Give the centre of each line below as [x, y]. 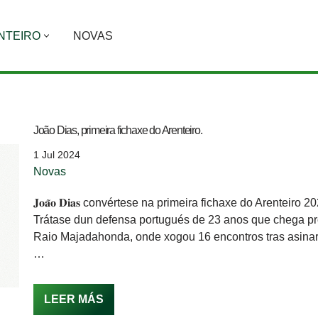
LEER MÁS [73, 299]
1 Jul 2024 [56, 155]
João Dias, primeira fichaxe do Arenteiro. [117, 130]
